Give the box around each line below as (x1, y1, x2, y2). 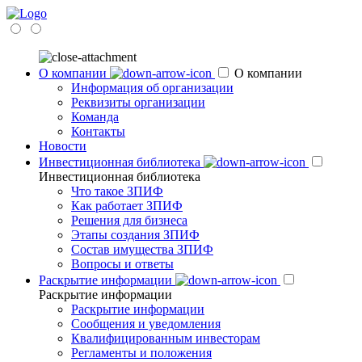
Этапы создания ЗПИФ (71, 228, 200, 242)
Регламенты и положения (71, 346, 212, 360)
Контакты (71, 124, 125, 138)
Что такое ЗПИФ (71, 184, 163, 198)
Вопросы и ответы (71, 257, 174, 271)
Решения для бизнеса (71, 213, 187, 227)
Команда (71, 110, 119, 124)
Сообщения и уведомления (71, 317, 221, 330)
